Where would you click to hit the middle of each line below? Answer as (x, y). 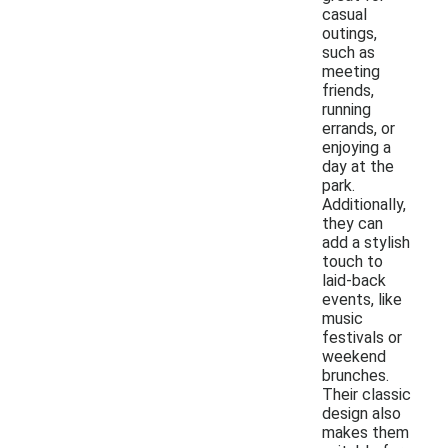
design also (361, 413)
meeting (351, 71)
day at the (358, 166)
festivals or (362, 337)
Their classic (366, 394)
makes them (365, 432)
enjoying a (356, 147)
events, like (362, 299)
